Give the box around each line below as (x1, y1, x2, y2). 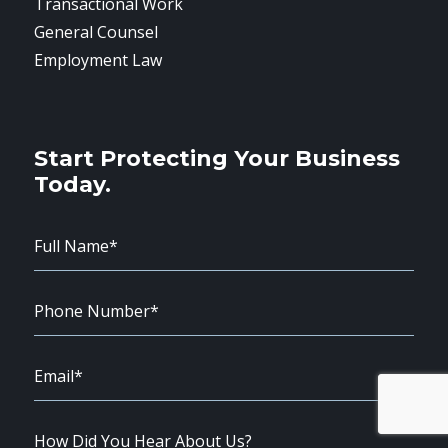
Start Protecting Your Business (34, 144, 401, 172)
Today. (34, 170, 112, 198)
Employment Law (34, 48, 163, 71)
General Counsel (34, 20, 159, 43)
